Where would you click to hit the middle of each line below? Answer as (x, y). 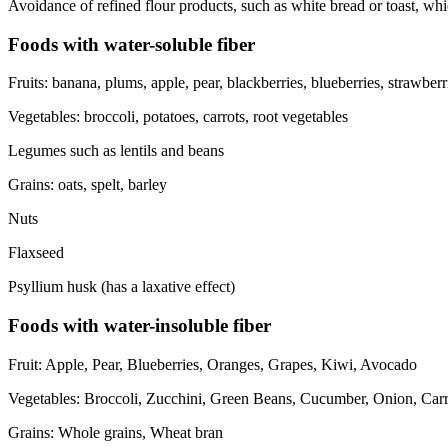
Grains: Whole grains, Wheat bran (115, 432)
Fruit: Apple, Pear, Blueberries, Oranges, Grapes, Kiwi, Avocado (212, 364)
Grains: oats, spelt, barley (87, 185)
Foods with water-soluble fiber (131, 44)
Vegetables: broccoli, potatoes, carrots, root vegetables (178, 117)
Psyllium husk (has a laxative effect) (121, 287)
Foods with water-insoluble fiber (139, 326)
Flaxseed (36, 253)
